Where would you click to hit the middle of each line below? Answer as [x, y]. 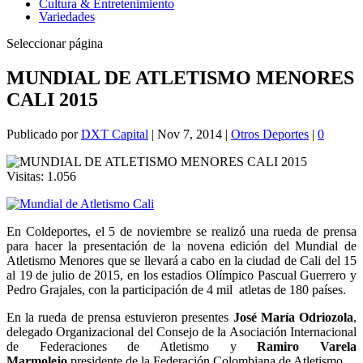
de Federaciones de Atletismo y [132, 346]
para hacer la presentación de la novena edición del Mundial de [181, 246]
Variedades [67, 17]
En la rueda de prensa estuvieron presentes [120, 317]
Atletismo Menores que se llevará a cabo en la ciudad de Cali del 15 [181, 260]
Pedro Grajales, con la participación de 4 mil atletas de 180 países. [176, 289]
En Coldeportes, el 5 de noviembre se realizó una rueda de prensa [181, 231]
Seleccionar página [55, 43]
